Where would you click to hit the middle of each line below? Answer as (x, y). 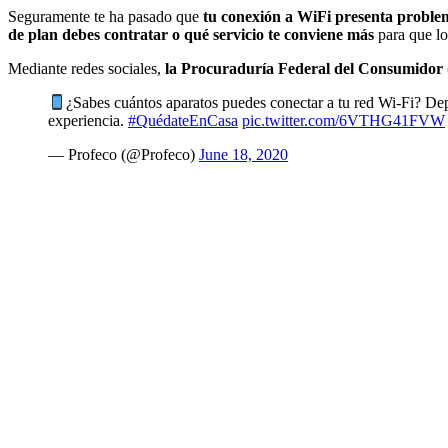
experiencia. (88, 121)
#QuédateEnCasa (183, 121)
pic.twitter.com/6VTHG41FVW (343, 121)
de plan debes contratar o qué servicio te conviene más (191, 34)
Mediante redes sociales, (86, 68)
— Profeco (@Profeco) (123, 155)
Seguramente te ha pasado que (105, 16)
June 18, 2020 (243, 155)
